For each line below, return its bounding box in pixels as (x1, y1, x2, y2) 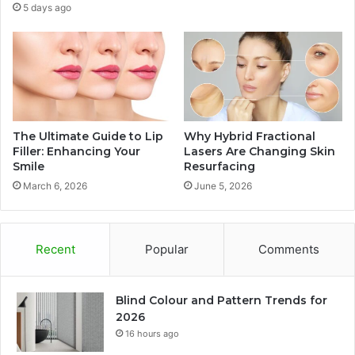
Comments (258, 241, 320, 257)
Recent (35, 241, 75, 257)
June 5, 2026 (194, 179, 252, 192)
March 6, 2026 (23, 179, 87, 192)
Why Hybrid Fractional (184, 128, 315, 143)
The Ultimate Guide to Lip (13, 128, 163, 143)
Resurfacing (184, 158, 255, 174)
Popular (144, 241, 189, 257)
